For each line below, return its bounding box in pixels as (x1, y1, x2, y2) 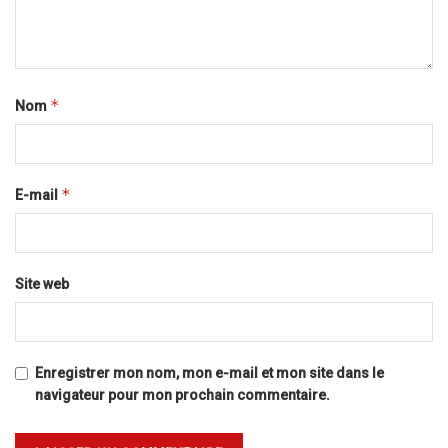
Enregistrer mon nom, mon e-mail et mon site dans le (35, 365, 384, 382)
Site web (15, 276, 69, 293)
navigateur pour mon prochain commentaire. (35, 387, 330, 404)
